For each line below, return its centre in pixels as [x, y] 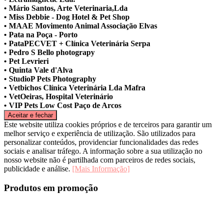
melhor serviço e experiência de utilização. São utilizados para [100, 133]
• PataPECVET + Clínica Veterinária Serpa [77, 43]
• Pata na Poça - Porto [41, 34]
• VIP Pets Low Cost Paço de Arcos [63, 105]
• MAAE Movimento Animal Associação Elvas [81, 26]
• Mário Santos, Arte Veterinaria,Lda [66, 8]
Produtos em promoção [51, 188]
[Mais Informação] [101, 168]
